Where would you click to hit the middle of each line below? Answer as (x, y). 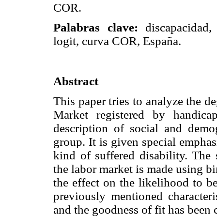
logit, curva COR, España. (117, 41)
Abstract (76, 81)
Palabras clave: (99, 28)
